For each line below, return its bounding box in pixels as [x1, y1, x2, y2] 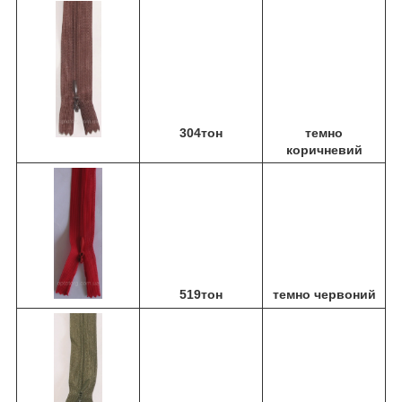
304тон [179, 126, 223, 140]
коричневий [285, 143, 363, 157]
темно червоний [272, 287, 376, 301]
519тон [179, 287, 223, 301]
